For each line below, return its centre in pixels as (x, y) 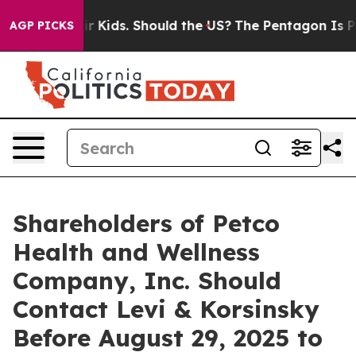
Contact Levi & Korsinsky (166, 309)
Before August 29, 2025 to (168, 338)
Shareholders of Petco (146, 223)
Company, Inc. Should (147, 281)
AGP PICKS (42, 25)
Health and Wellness (136, 252)
